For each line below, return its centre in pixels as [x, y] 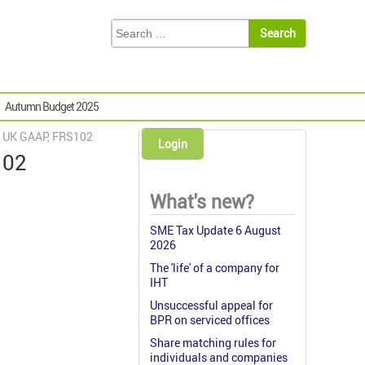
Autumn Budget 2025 [52, 107]
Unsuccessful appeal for [211, 306]
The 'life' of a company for [215, 268]
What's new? [202, 202]
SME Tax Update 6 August [215, 231]
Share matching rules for [213, 343]
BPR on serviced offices [210, 320]
